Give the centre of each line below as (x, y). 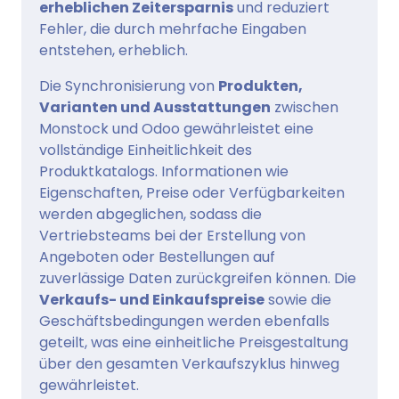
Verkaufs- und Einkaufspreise (152, 300)
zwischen (305, 108)
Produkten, (261, 86)
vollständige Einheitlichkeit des (146, 151)
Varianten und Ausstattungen (155, 108)
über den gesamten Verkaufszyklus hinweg (189, 364)
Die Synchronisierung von (129, 86)
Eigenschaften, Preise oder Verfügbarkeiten (192, 193)
